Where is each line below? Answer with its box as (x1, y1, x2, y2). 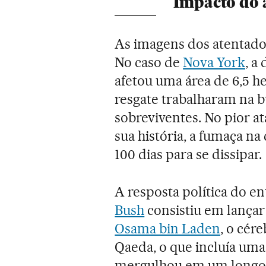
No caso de (115, 53, 183, 71)
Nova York (183, 53, 245, 71)
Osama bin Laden (115, 220, 221, 237)
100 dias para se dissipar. (115, 145, 262, 163)
